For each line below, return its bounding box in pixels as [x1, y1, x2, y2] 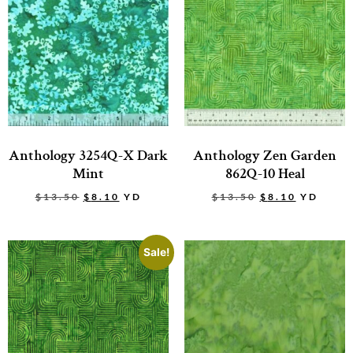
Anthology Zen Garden [193, 145, 336, 165]
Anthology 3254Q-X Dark [9, 145, 168, 165]
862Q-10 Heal [225, 163, 305, 184]
